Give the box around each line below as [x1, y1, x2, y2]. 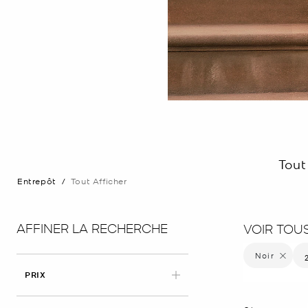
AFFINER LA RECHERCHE [16, 219, 168, 236]
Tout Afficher [70, 175, 127, 187]
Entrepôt [17, 175, 56, 187]
